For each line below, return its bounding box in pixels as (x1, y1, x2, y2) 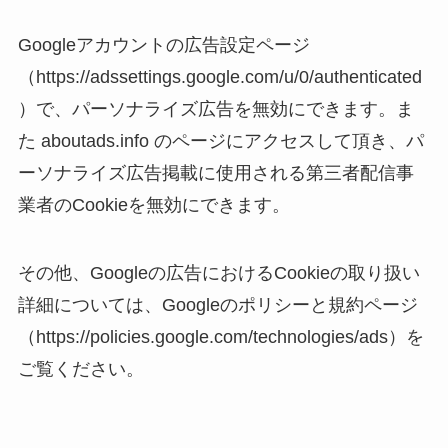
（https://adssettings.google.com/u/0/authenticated (17, 67, 422, 88)
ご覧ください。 (17, 359, 144, 380)
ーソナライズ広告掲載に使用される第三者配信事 (17, 163, 414, 184)
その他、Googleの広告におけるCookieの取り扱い (17, 263, 420, 284)
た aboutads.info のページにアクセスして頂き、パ (17, 131, 424, 152)
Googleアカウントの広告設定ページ (17, 35, 310, 56)
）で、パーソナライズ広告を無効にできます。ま (17, 99, 414, 120)
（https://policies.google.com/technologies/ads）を (17, 327, 424, 348)
